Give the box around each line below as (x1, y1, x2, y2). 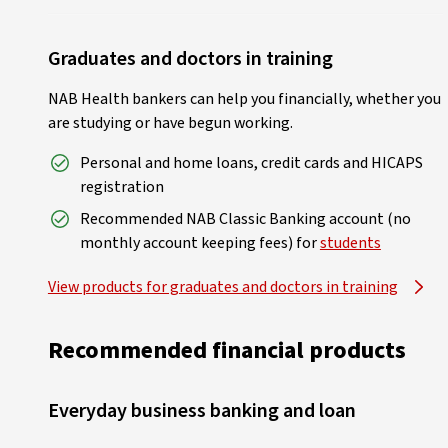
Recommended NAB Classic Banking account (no (79, 207, 411, 230)
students (319, 231, 381, 254)
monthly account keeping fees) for (79, 231, 320, 254)
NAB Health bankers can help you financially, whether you (47, 87, 441, 110)
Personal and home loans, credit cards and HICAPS (79, 151, 423, 174)
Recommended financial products (47, 332, 406, 368)
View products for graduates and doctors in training (47, 275, 398, 298)
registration (79, 175, 164, 198)
